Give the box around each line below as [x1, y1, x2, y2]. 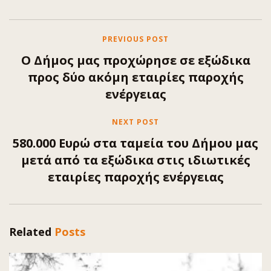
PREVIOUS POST [102, 33, 169, 44]
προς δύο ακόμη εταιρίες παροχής [27, 68, 244, 85]
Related [9, 224, 51, 239]
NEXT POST [112, 116, 159, 127]
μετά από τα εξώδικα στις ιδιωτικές [21, 151, 250, 168]
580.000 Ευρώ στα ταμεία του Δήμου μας [13, 134, 258, 151]
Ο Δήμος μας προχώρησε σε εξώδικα [21, 51, 250, 68]
